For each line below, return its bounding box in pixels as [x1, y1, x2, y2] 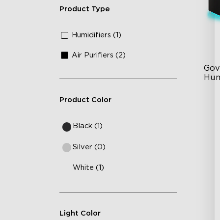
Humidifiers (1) [72, 31, 122, 39]
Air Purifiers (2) [72, 51, 126, 59]
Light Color [59, 210, 101, 218]
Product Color [59, 96, 111, 104]
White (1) [73, 164, 105, 171]
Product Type [59, 5, 110, 13]
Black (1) [73, 122, 103, 130]
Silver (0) [73, 143, 106, 151]
